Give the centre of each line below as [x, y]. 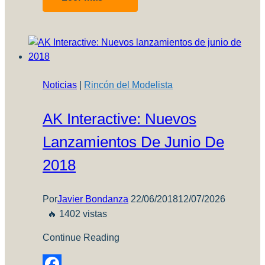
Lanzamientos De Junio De [133, 142]
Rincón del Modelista [128, 85]
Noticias [60, 85]
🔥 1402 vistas [77, 214]
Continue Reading [81, 238]
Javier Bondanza [93, 199]
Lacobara [124, 33]
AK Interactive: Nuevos [119, 119]
